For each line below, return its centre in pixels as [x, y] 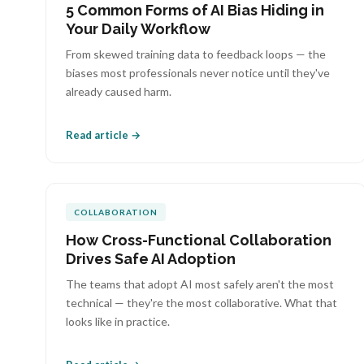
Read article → [103, 135]
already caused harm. [119, 91]
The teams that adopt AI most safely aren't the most [200, 284]
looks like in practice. [118, 321]
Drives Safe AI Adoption [151, 259]
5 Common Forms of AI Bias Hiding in [195, 10]
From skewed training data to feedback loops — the [196, 54]
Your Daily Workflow [138, 29]
